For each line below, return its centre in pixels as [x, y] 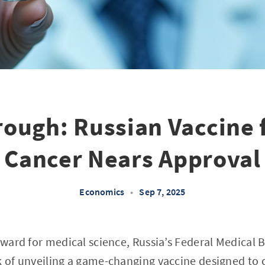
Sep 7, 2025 [162, 192]
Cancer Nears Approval [132, 159]
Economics [102, 192]
